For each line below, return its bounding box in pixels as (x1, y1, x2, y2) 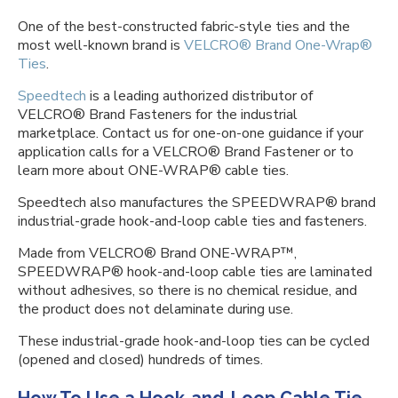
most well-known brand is (18, 36, 184, 55)
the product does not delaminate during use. (18, 299, 293, 319)
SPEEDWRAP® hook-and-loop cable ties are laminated (18, 262, 372, 282)
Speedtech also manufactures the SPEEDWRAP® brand (18, 193, 376, 212)
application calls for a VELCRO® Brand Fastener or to (18, 142, 354, 162)
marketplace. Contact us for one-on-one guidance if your (18, 123, 363, 143)
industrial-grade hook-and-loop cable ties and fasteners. (18, 211, 370, 231)
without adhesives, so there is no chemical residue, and (18, 281, 357, 300)
